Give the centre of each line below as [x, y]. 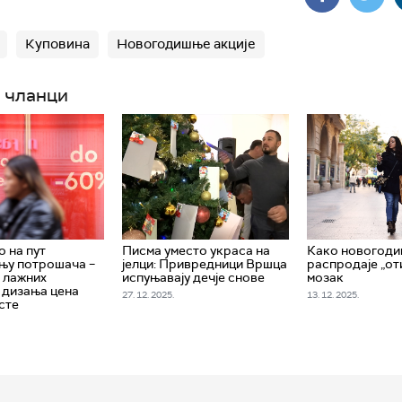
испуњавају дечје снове [193, 277]
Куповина [57, 44]
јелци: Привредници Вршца [204, 263]
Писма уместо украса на [196, 250]
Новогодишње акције [186, 44]
